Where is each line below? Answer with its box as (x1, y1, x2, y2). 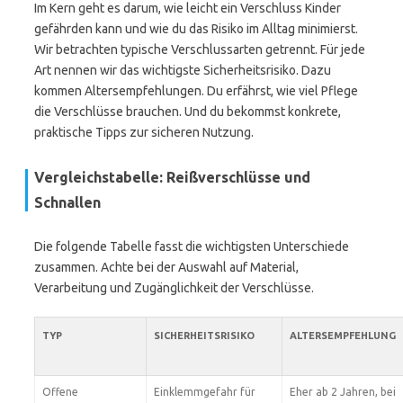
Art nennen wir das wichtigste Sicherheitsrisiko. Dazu (34, 63, 331, 77)
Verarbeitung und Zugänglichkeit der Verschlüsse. (34, 281, 314, 295)
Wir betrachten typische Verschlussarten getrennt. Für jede (34, 42, 365, 57)
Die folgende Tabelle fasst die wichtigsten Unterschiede (34, 239, 349, 254)
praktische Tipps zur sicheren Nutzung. (34, 125, 254, 139)
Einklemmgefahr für (154, 386, 255, 398)
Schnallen (34, 194, 101, 210)
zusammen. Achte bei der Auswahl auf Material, (34, 260, 299, 274)
